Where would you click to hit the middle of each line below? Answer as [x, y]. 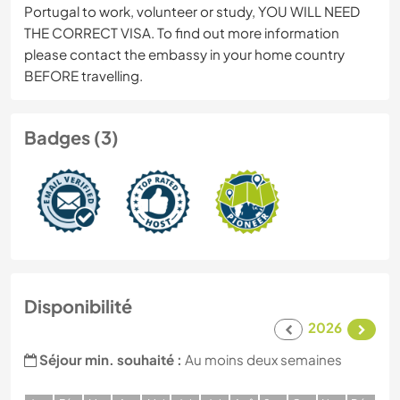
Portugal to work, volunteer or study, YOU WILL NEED [192, 12]
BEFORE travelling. [83, 76]
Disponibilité [78, 306]
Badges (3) [71, 137]
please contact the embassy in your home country [184, 54]
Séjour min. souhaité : [111, 360]
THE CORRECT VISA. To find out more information [182, 33]
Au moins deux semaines [262, 360]
